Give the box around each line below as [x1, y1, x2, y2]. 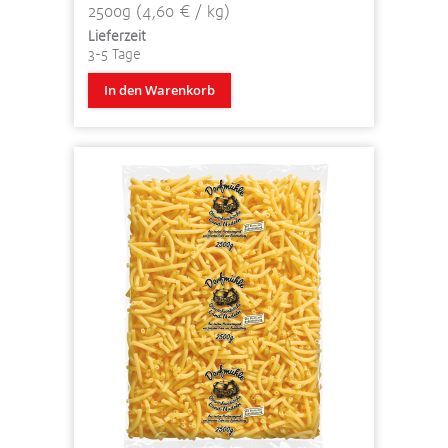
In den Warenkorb [104, 80, 215, 99]
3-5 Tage [88, 44, 141, 63]
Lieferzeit [88, 26, 146, 45]
